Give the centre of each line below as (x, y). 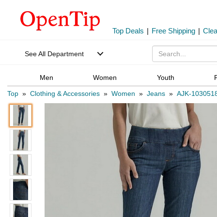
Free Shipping (173, 31)
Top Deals (128, 31)
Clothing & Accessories (65, 94)
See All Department (54, 54)
